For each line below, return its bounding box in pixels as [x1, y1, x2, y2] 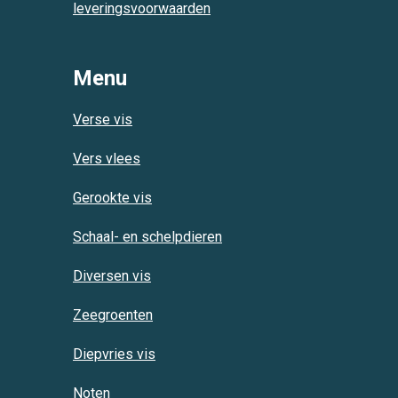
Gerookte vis [73, 189, 152, 206]
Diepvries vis [73, 346, 155, 362]
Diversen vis [73, 267, 151, 284]
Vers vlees [73, 150, 140, 167]
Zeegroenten [73, 306, 153, 323]
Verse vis [73, 111, 132, 128]
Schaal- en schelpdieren [73, 228, 222, 245]
